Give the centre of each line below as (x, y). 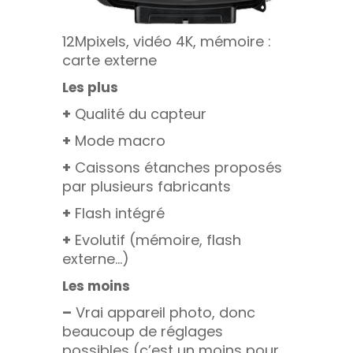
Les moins (96, 286)
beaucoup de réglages (143, 331)
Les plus (90, 87)
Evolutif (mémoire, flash (156, 240)
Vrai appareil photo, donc (163, 312)
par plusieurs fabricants (147, 186)
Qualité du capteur (139, 113)
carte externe (110, 60)
